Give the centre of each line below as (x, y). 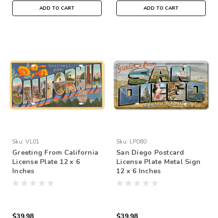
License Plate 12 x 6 (46, 162)
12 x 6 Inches (139, 171)
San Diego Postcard (150, 152)
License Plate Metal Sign (158, 162)
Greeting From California (55, 152)
